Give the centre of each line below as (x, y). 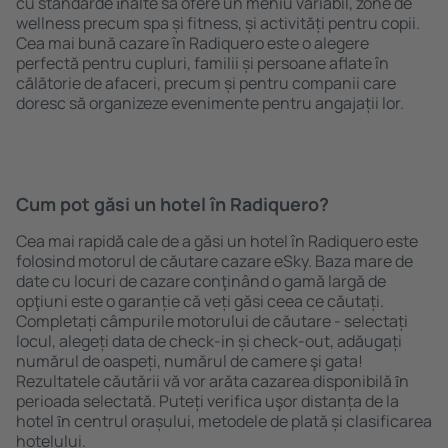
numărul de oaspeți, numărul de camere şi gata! (189, 361)
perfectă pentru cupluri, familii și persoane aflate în (202, 63)
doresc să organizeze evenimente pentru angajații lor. (210, 103)
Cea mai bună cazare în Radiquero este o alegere (192, 43)
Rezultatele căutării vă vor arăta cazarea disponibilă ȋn (212, 381)
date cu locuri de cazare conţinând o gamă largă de (201, 281)
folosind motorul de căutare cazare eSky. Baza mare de (214, 261)
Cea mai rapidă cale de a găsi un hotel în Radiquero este (217, 241)
